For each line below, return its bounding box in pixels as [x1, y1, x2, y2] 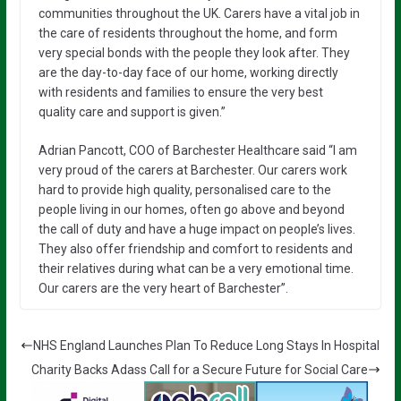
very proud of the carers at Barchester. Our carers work [38, 162, 347, 177]
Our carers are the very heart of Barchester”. [38, 280, 288, 295]
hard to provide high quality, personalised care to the [38, 182, 331, 197]
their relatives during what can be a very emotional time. [38, 260, 354, 276]
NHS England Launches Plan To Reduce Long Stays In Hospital [32, 337, 380, 353]
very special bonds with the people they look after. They [38, 45, 350, 60]
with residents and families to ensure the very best [38, 84, 323, 99]
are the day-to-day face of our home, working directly [38, 64, 338, 80]
